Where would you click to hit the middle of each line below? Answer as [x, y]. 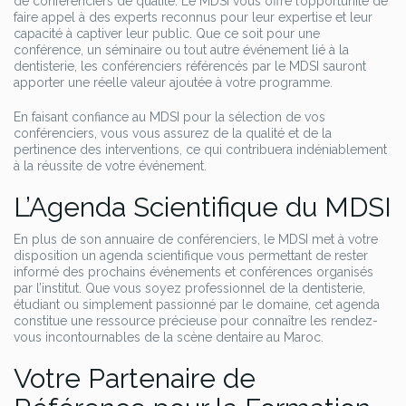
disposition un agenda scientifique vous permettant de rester [191, 256]
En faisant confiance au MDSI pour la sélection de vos [169, 117]
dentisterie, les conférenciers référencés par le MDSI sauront [190, 66]
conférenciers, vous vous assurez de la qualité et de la [173, 133]
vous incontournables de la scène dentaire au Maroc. [169, 337]
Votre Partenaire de [135, 378]
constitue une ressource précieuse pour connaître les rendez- [196, 321]
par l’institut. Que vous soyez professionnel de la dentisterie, [189, 288]
